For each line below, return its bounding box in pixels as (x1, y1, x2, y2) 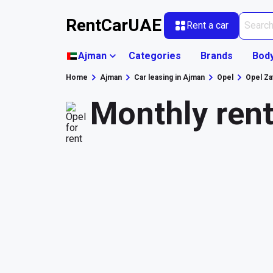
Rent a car (186, 19, 229, 32)
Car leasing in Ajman (134, 73, 205, 82)
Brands (200, 49, 233, 62)
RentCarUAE (66, 15, 161, 36)
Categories (129, 49, 181, 62)
